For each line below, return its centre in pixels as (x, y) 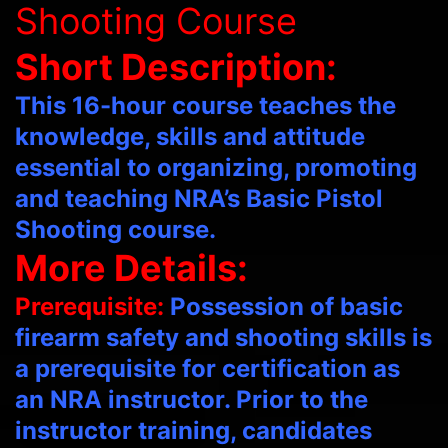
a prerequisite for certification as (207, 369)
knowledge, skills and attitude (190, 137)
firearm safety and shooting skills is (223, 338)
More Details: (131, 268)
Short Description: (176, 67)
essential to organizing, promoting (216, 168)
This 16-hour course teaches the (205, 106)
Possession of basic (286, 307)
